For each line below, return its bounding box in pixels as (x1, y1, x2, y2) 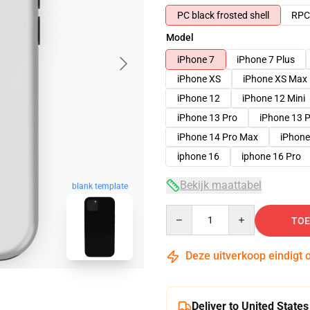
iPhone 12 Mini (242, 93, 305, 104)
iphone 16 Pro (241, 151, 301, 162)
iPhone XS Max (243, 73, 307, 84)
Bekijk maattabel (180, 179, 262, 192)
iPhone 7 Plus (237, 54, 295, 65)
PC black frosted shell (177, 10, 269, 21)
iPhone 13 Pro (177, 112, 237, 123)
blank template (71, 181, 128, 191)
